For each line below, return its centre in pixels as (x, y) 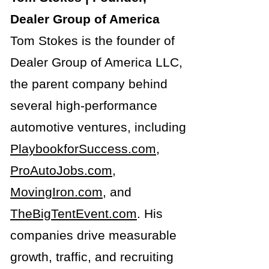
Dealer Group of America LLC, (96, 62)
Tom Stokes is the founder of (92, 41)
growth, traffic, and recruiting (92, 257)
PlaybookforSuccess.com (83, 149)
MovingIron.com (56, 192)
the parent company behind (89, 84)
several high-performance (84, 105)
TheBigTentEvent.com (74, 213)
